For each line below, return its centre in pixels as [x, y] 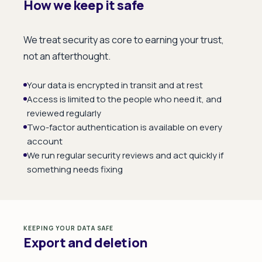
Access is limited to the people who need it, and [124, 99]
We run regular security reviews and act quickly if [125, 155]
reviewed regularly [64, 113]
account [45, 141]
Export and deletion [86, 243]
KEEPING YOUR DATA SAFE [68, 228]
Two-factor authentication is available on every [125, 127]
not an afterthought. [67, 56]
